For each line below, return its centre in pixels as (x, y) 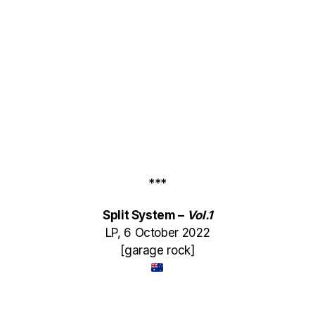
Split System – (144, 215)
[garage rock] (157, 250)
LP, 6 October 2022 (157, 233)
